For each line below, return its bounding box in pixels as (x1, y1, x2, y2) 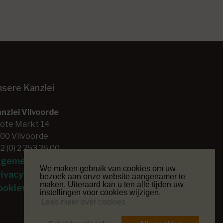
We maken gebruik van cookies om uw (40, 164, 176, 173)
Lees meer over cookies (41, 198, 126, 207)
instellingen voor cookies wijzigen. (40, 188, 161, 197)
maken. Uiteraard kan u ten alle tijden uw (40, 180, 184, 189)
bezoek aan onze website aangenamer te (40, 172, 185, 181)
